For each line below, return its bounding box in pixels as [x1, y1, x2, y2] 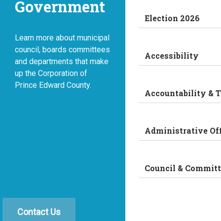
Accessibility [145, 50, 199, 61]
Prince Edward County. [15, 80, 91, 90]
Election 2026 [145, 13, 200, 23]
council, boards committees [15, 45, 110, 54]
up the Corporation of [15, 69, 87, 78]
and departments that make [15, 57, 109, 66]
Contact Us [17, 207, 61, 217]
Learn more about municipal [15, 33, 110, 42]
